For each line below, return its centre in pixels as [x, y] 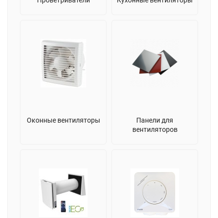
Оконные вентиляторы [63, 120]
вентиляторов [155, 129]
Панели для [155, 120]
